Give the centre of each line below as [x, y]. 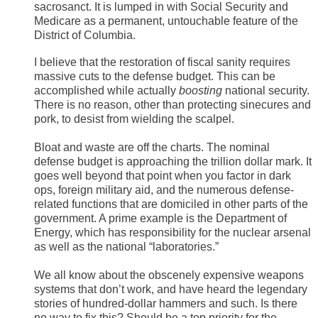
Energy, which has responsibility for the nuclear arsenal [172, 233]
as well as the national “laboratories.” [126, 247]
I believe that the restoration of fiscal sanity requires [162, 62]
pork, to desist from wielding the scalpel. [134, 119]
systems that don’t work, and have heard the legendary [171, 290]
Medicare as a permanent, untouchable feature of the [166, 21]
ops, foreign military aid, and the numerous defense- [164, 190]
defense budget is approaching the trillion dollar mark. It [173, 162]
